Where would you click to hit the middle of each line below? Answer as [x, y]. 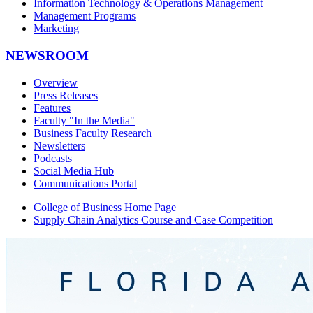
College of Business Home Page [105, 207]
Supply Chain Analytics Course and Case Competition [153, 219]
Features [52, 108]
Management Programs [85, 16]
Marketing [56, 29]
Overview [56, 82]
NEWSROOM [47, 55]
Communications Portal [85, 183]
